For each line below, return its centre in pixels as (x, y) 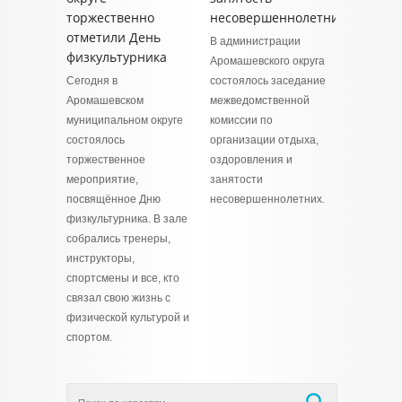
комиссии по (241, 120)
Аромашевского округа (267, 61)
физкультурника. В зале (127, 219)
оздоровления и (251, 160)
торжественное (106, 160)
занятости (236, 179)
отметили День (114, 37)
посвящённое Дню (114, 199)
